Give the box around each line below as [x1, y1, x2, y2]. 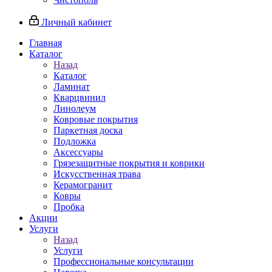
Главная [29, 38, 62, 48]
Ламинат [53, 81, 90, 92]
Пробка [53, 202, 84, 212]
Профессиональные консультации [53, 256, 194, 267]
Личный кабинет [41, 17, 112, 27]
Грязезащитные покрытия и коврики [53, 158, 205, 168]
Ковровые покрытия [53, 114, 138, 124]
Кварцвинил [53, 92, 106, 103]
